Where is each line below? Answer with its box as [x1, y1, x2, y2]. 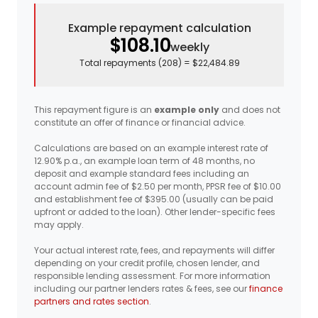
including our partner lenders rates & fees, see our [34, 283, 249, 295]
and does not [219, 104, 280, 116]
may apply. [34, 219, 84, 231]
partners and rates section [34, 295, 149, 307]
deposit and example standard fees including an [34, 168, 249, 180]
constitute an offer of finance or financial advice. [34, 116, 246, 128]
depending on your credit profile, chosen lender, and [34, 257, 260, 269]
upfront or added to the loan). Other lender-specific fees [34, 206, 275, 218]
